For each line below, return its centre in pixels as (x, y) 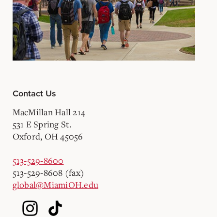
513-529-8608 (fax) (48, 172)
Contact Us (34, 93)
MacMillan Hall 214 (49, 112)
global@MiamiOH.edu (55, 184)
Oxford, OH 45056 (48, 136)
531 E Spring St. (42, 124)
